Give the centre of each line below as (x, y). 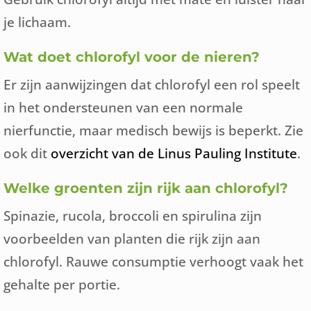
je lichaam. (37, 22)
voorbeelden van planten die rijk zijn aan (132, 238)
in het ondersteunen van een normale (123, 107)
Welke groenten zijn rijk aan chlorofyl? (146, 188)
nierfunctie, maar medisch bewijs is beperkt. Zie (153, 130)
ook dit (27, 153)
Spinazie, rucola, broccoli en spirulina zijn (133, 216)
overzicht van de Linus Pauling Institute (174, 153)
